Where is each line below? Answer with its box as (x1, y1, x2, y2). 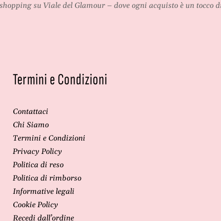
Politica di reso (12, 160, 64, 170)
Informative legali (12, 187, 74, 197)
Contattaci (12, 107, 48, 117)
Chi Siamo (12, 120, 49, 130)
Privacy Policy (12, 147, 62, 157)
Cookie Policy (12, 200, 58, 210)
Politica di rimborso (12, 174, 81, 184)
